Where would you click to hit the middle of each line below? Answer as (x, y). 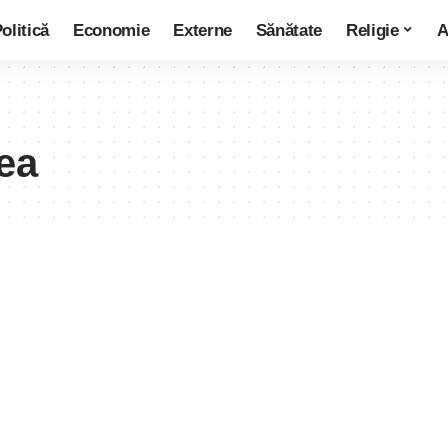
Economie (111, 30)
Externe (202, 30)
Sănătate (289, 30)
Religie (372, 30)
